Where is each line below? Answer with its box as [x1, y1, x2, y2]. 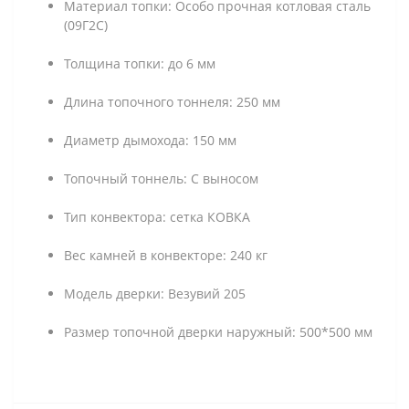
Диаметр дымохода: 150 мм [64, 131, 236, 149]
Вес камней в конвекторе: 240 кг [64, 246, 267, 264]
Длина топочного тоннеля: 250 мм [64, 92, 280, 110]
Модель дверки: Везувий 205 [64, 284, 246, 302]
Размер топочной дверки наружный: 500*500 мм [64, 322, 372, 341]
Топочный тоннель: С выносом [64, 169, 258, 187]
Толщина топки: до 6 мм [64, 54, 215, 72]
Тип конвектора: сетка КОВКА [64, 207, 250, 225]
